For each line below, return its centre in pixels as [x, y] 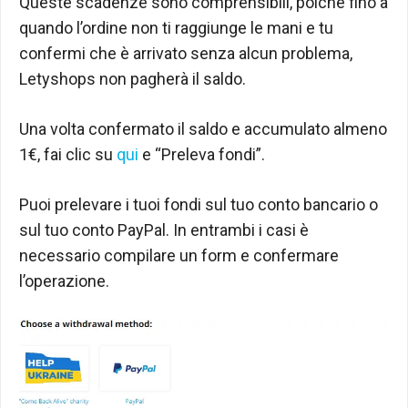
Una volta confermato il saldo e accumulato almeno [203, 128]
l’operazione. [64, 280]
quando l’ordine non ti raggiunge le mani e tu [176, 27]
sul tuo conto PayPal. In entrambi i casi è [164, 229]
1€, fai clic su [68, 154]
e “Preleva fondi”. [202, 154]
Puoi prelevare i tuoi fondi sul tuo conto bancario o [199, 204]
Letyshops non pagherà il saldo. [133, 78]
